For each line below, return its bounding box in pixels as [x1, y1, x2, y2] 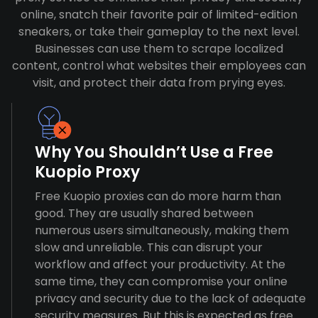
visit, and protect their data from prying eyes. [33, 75, 285, 91]
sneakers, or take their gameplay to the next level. [18, 23, 300, 40]
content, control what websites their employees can [12, 57, 306, 74]
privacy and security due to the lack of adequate [35, 290, 306, 307]
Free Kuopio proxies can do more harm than [35, 188, 281, 204]
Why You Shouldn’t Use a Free [35, 141, 273, 163]
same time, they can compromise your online [35, 273, 287, 290]
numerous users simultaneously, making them [35, 222, 289, 238]
